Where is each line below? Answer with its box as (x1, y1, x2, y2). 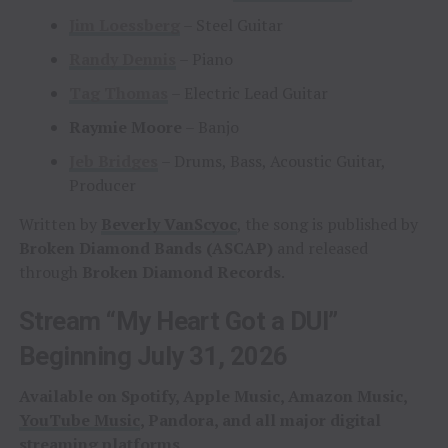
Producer (68, 174, 136, 197)
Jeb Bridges (68, 150, 158, 173)
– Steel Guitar (179, 14, 283, 37)
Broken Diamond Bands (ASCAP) (18, 237, 273, 260)
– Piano (175, 48, 233, 71)
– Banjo (181, 116, 239, 139)
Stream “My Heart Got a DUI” (18, 306, 338, 337)
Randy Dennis (68, 48, 176, 71)
